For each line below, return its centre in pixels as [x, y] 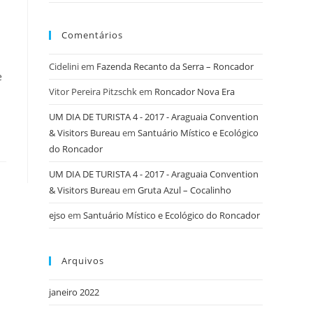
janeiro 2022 [74, 292]
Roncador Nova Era [195, 92]
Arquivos [83, 261]
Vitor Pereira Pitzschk [93, 92]
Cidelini [64, 66]
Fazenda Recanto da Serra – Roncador [175, 66]
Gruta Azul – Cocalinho [184, 190]
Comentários [92, 35]
